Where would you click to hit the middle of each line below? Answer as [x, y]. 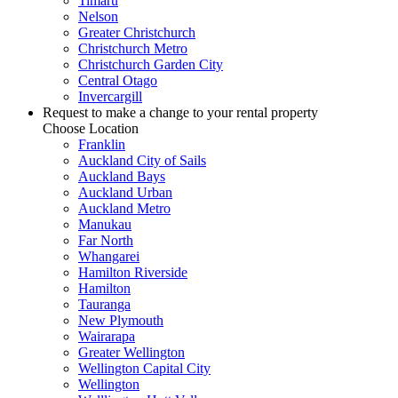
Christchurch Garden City [151, 64]
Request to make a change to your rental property [180, 112]
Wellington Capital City [144, 368]
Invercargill [110, 96]
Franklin [102, 144]
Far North [106, 240]
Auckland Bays [122, 176]
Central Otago [118, 80]
